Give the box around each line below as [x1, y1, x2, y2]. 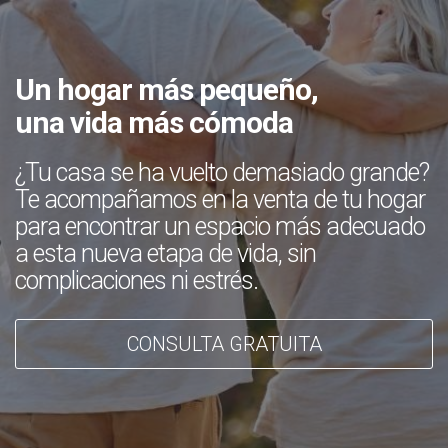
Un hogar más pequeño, [15, 72, 318, 107]
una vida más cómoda [15, 105, 293, 140]
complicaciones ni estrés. [15, 266, 258, 295]
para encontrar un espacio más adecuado [15, 212, 425, 241]
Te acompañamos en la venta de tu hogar [15, 185, 425, 214]
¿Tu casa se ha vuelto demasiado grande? [15, 158, 429, 187]
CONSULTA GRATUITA [126, 332, 322, 356]
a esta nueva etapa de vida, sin [15, 239, 316, 268]
